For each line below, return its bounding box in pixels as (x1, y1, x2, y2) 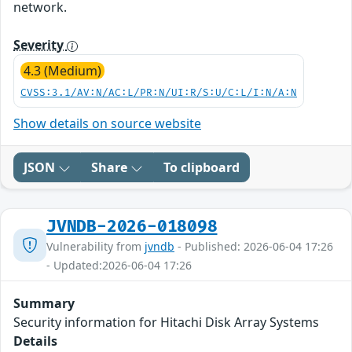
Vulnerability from (46, 239, 145, 255)
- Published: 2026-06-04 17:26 (174, 239, 333, 255)
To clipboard (163, 159, 240, 177)
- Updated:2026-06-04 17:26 (46, 258, 192, 273)
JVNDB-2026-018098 (46, 217, 218, 237)
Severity (13, 36, 67, 54)
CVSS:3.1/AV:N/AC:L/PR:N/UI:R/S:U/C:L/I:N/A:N (20, 87, 297, 100)
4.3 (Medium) (24, 62, 101, 80)
